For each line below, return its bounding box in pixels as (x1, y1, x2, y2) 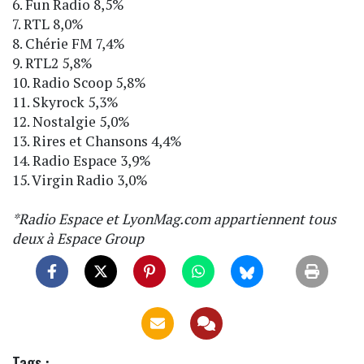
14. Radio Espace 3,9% (12, 150, 151, 170)
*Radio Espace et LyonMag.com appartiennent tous (12, 209, 336, 228)
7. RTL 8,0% (12, 14, 84, 33)
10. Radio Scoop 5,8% (12, 72, 146, 92)
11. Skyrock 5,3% (12, 92, 119, 111)
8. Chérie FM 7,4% (12, 33, 125, 53)
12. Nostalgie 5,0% (12, 111, 130, 131)
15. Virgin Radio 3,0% (12, 170, 148, 189)
